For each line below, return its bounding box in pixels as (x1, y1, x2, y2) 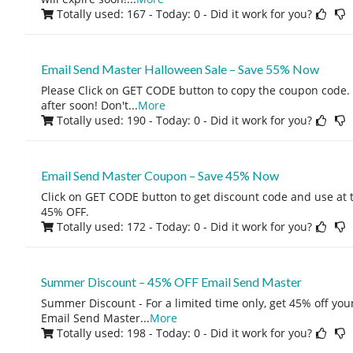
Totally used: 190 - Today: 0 (56, 113, 200, 128)
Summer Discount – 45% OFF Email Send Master (40, 274, 302, 289)
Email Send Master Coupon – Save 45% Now (40, 168, 279, 183)
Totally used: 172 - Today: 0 (56, 219, 200, 234)
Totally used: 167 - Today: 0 (56, 6, 200, 21)
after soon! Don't (40, 98, 128, 113)
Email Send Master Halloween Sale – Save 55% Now (40, 61, 319, 76)
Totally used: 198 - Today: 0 (56, 325, 200, 340)
